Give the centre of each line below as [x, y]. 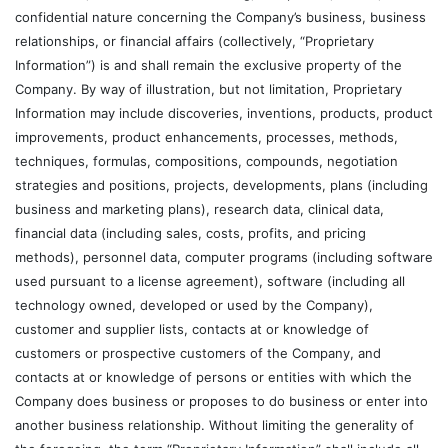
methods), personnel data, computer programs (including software [224, 257]
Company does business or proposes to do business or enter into [221, 401]
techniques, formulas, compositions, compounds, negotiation [206, 161]
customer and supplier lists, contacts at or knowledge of [192, 329]
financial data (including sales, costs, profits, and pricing [190, 233]
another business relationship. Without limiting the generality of [214, 425]
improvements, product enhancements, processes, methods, [206, 137]
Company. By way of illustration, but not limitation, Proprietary [208, 89]
